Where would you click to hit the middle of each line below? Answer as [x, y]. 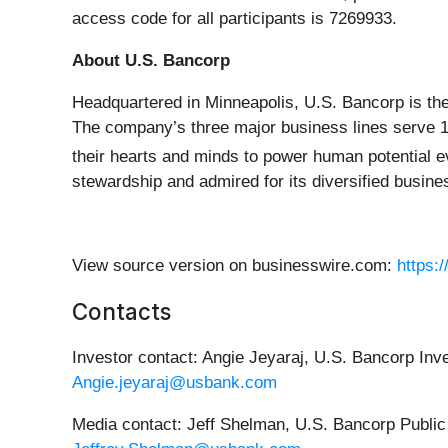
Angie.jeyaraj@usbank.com [174, 382]
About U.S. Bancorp [151, 61]
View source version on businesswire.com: [234, 265]
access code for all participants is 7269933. [234, 19]
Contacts [121, 311]
